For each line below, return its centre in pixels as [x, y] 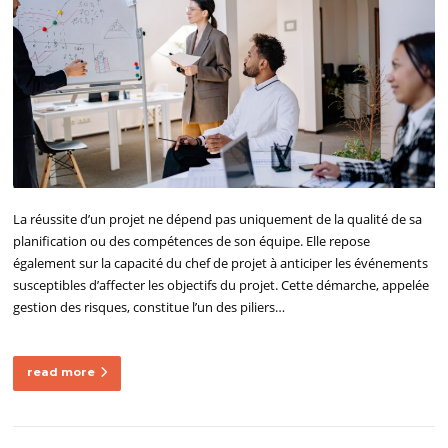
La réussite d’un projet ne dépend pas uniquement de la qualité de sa [218, 218]
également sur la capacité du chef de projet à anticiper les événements [221, 262]
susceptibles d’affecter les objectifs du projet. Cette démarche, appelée [221, 284]
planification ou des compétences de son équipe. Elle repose [192, 240]
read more [61, 371]
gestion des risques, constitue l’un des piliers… [149, 306]
